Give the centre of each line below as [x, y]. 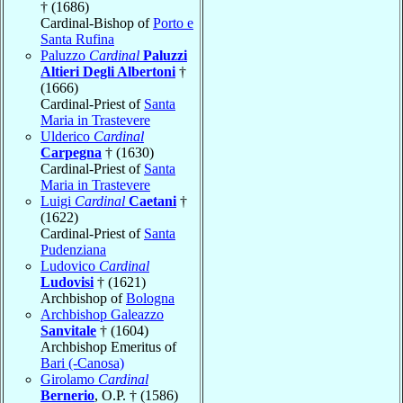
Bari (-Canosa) [82, 363]
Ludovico [70, 265]
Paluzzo [65, 55]
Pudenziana [73, 249]
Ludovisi [67, 282]
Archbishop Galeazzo [102, 314]
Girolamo [69, 379]
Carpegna [71, 152]
